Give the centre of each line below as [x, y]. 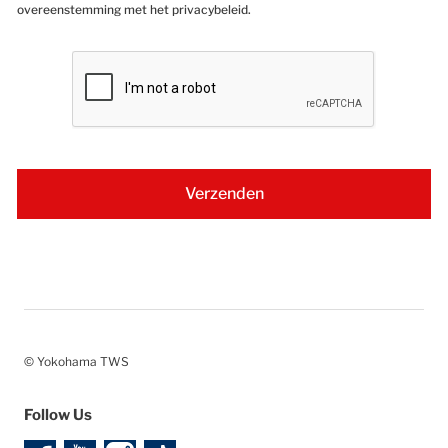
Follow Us [58, 415]
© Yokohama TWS [76, 362]
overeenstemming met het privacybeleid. [134, 10]
